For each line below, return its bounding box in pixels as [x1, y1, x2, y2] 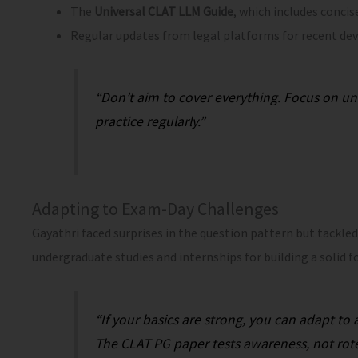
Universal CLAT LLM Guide [94, 3, 233, 20]
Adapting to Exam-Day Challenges [32, 197, 279, 221]
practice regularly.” [94, 112, 205, 130]
